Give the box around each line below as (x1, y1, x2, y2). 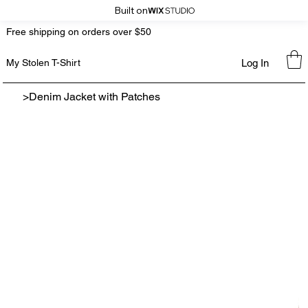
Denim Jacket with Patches (29, 90, 161, 104)
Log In (241, 56, 269, 69)
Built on (113, 4, 148, 16)
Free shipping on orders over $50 (5, 26, 151, 38)
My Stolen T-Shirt (5, 57, 80, 69)
